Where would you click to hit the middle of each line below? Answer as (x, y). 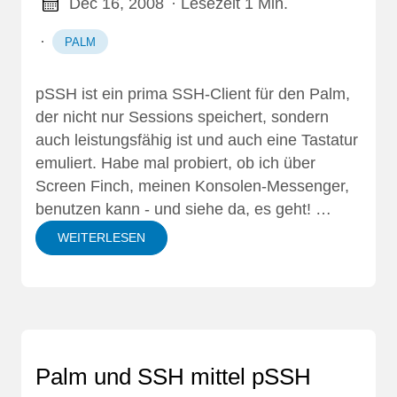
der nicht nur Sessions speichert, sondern (182, 117)
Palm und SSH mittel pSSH (173, 376)
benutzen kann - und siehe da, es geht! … (183, 209)
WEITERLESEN (101, 237)
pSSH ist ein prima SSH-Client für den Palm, (193, 93)
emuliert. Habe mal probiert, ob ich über (175, 163)
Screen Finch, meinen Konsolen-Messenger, (192, 186)
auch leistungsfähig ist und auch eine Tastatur (197, 140)
